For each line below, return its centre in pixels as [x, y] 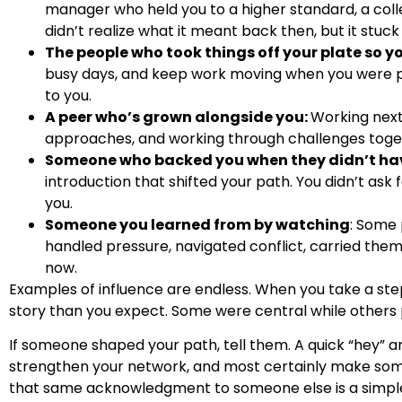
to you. [68, 95]
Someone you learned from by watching [197, 224]
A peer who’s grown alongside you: [178, 117]
